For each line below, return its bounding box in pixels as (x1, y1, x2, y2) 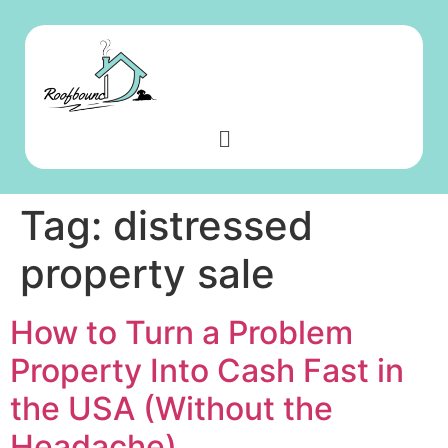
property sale (20, 248, 275, 298)
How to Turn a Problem (10, 312, 353, 352)
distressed (113, 200, 313, 250)
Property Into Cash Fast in (10, 350, 404, 390)
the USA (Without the (10, 388, 333, 428)
